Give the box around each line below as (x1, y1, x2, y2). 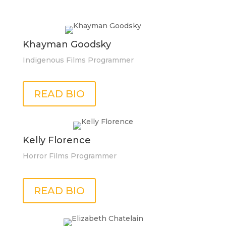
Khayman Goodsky (22, 39, 111, 50)
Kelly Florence (22, 135, 91, 146)
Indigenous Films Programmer (22, 55, 134, 65)
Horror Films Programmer (22, 151, 117, 160)
